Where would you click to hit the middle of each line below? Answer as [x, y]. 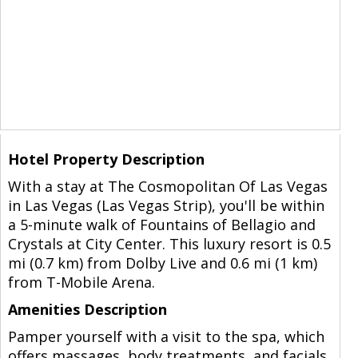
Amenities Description [87, 309]
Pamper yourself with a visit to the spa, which [166, 336]
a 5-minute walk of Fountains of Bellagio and [161, 224]
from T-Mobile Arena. [81, 282]
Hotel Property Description [106, 159]
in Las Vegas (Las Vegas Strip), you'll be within [166, 205]
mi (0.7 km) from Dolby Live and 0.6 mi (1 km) [162, 263]
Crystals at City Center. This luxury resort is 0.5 [169, 243]
